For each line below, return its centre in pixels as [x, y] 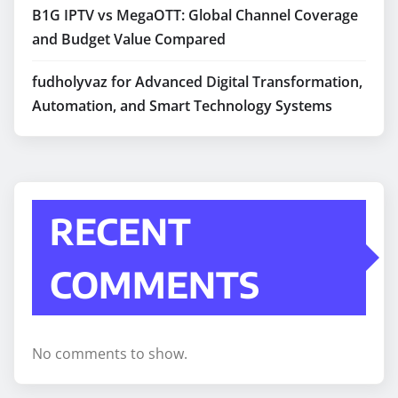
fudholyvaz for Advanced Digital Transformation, [197, 82]
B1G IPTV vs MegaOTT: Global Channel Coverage [195, 16]
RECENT [120, 231]
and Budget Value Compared [129, 40]
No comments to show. [110, 354]
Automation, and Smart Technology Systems [182, 106]
